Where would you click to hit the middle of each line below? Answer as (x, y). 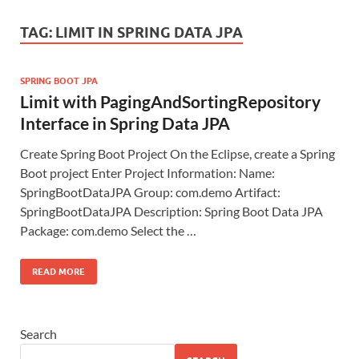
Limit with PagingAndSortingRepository (170, 101)
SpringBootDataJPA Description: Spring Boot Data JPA (171, 211)
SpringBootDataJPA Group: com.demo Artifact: (150, 192)
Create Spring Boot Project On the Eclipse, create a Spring (177, 153)
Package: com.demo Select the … (108, 230)
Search (38, 333)
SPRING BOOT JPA (59, 81)
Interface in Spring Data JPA (125, 123)
